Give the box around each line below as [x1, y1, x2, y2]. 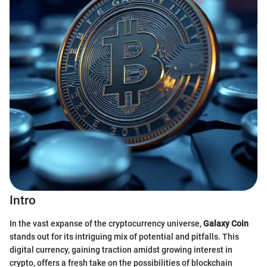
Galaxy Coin [203, 218, 249, 228]
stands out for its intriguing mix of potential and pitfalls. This [10, 231, 239, 241]
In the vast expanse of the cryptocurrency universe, [10, 218, 203, 228]
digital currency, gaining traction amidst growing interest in [10, 244, 232, 254]
